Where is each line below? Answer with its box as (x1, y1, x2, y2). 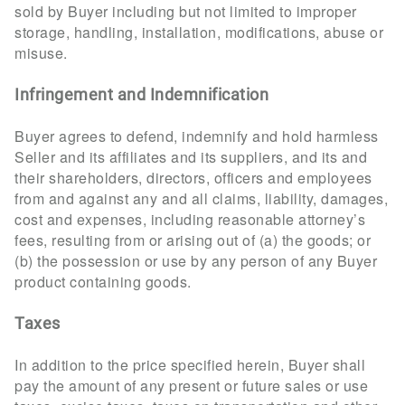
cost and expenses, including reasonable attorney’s (14, 208, 365, 230)
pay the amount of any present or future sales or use (14, 374, 368, 396)
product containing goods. (14, 270, 192, 292)
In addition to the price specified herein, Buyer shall (14, 353, 365, 375)
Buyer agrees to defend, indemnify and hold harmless (14, 125, 379, 146)
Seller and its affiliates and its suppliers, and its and (14, 146, 367, 167)
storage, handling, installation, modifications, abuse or (14, 21, 383, 42)
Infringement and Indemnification (14, 84, 268, 104)
